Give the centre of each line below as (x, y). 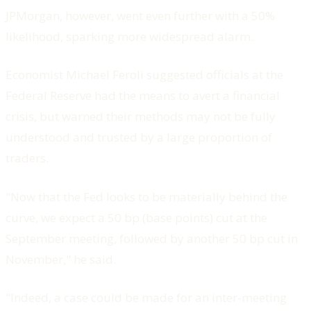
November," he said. (61, 259)
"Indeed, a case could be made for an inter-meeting (146, 298)
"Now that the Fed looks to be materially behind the (146, 196)
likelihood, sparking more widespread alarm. (129, 36)
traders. (27, 158)
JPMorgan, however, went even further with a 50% (140, 15)
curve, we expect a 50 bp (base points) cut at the (136, 217)
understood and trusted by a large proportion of (139, 137)
